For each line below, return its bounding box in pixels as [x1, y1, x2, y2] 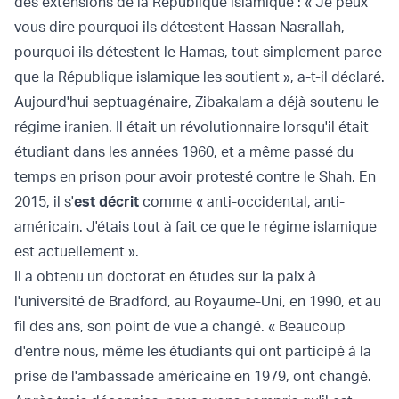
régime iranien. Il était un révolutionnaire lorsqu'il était [14, 118, 369, 136]
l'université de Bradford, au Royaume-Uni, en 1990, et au [14, 292, 381, 311]
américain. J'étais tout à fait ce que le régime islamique [14, 217, 377, 236]
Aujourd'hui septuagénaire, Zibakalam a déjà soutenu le [14, 93, 379, 111]
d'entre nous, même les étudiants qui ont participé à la [14, 342, 371, 361]
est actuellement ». [14, 242, 139, 261]
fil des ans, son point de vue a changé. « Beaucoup [14, 317, 346, 336]
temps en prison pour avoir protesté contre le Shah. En [14, 167, 376, 186]
